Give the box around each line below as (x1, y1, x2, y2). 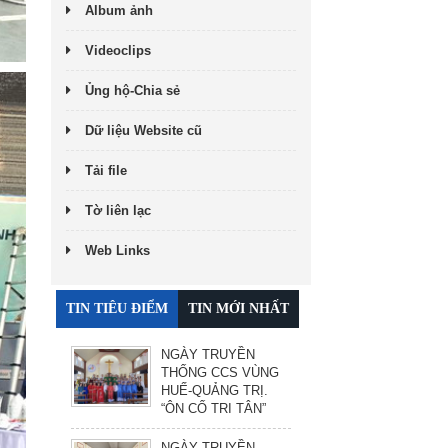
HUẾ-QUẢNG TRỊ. (161, 382, 268, 398)
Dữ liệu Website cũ (85, 122, 202, 138)
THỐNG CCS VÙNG (161, 364, 279, 380)
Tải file (85, 162, 127, 178)
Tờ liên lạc (85, 202, 151, 218)
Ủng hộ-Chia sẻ (85, 82, 180, 98)
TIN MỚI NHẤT (188, 300, 289, 316)
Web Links (85, 242, 150, 258)
